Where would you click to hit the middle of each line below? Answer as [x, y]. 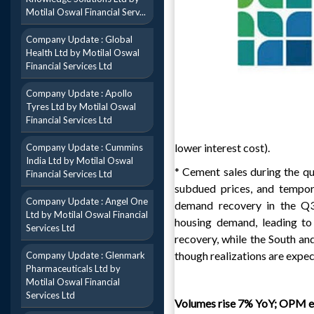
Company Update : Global [79, 39]
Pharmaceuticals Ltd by [73, 268]
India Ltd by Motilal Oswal [80, 161]
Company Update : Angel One [87, 201]
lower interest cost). [222, 148]
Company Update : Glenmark [86, 255]
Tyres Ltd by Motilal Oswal [81, 107]
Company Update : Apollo [79, 93]
